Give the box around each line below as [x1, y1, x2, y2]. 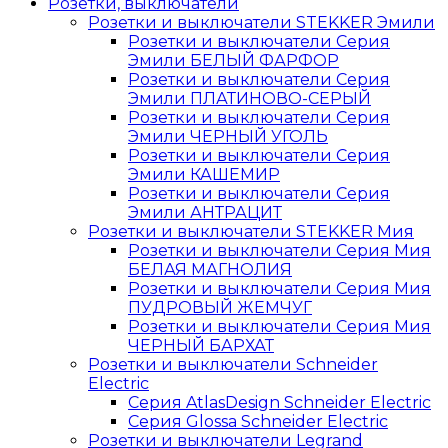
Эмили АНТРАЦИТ [128, 202, 282, 222]
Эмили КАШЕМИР [128, 164, 280, 184]
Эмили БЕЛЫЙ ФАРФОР [128, 50, 339, 70]
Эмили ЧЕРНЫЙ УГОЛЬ [128, 126, 328, 146]
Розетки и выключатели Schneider [88, 354, 378, 374]
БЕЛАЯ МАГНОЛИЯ [128, 259, 292, 279]
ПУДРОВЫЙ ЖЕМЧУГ [128, 297, 312, 317]
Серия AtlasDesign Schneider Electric [128, 392, 431, 412]
